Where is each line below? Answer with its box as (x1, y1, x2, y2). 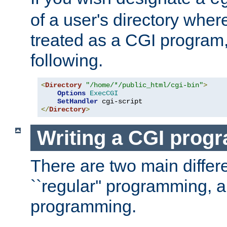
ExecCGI (90, 89, 118, 97)
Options (57, 89, 86, 97)
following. (30, 50, 103, 70)
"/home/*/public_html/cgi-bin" (86, 81, 203, 89)
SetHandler (57, 97, 98, 105)
